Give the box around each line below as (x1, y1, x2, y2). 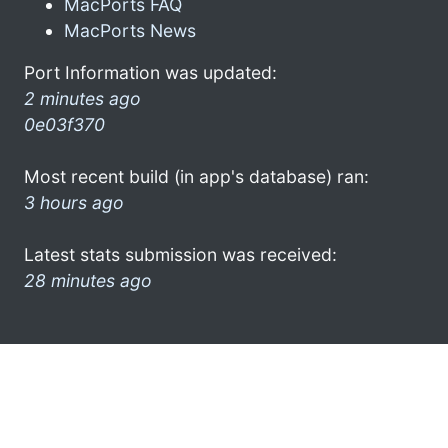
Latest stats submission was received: (24, 243, 337, 265)
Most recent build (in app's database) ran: (24, 165, 369, 187)
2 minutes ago (24, 87, 141, 109)
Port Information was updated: (24, 61, 277, 83)
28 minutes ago (24, 269, 152, 291)
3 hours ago (24, 191, 124, 213)
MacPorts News (64, 19, 196, 41)
